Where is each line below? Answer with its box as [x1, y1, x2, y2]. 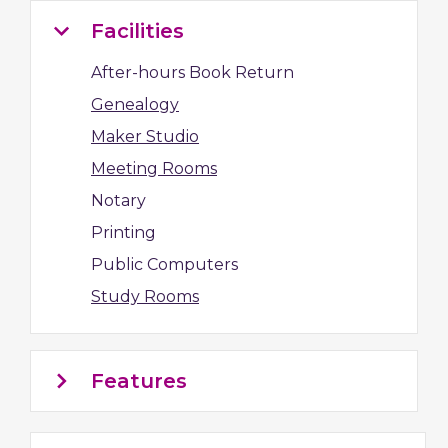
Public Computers [91, 255, 238, 274]
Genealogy [91, 95, 179, 114]
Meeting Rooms [91, 159, 217, 178]
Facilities [91, 19, 184, 43]
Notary [91, 191, 146, 210]
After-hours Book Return [91, 63, 294, 82]
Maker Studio [91, 127, 199, 146]
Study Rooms [91, 287, 199, 306]
